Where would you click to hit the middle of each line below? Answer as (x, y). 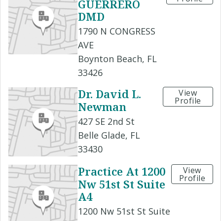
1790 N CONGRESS (117, 31)
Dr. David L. (110, 94)
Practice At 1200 (122, 171)
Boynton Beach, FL (117, 59)
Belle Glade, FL (109, 135)
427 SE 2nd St (106, 121)
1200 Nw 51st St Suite (124, 211)
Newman (102, 106)
